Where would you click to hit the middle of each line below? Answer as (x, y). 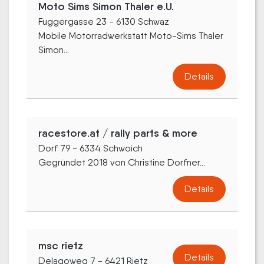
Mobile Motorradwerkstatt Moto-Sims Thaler (131, 35)
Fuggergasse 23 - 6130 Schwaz (104, 21)
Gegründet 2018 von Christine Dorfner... (122, 162)
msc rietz (61, 245)
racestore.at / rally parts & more (118, 133)
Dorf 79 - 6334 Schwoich (90, 148)
